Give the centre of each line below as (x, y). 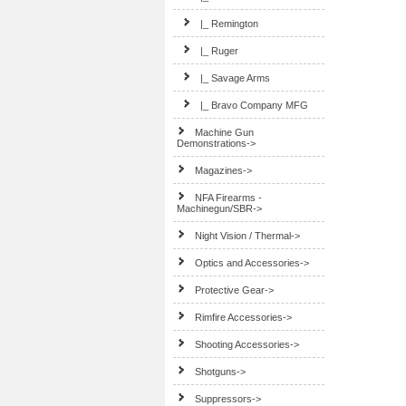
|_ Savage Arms (236, 78)
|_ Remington (230, 24)
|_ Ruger (220, 51)
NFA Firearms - (229, 198)
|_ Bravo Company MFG (255, 105)
